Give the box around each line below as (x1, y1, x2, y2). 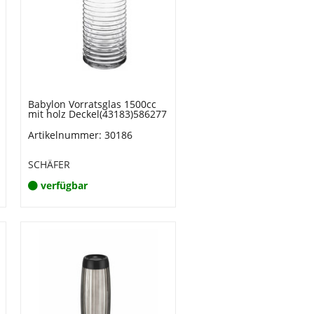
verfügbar (40, 179, 88, 192)
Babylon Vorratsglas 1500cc (27, 97, 156, 111)
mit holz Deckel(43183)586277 (27, 107, 167, 121)
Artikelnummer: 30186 (27, 128, 132, 142)
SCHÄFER (27, 158, 70, 171)
